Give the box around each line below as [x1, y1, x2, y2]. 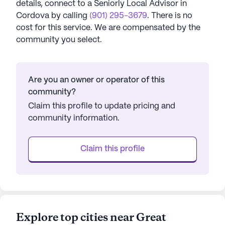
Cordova [16, 12, 49, 20]
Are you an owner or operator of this [28, 76, 165, 84]
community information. [28, 115, 120, 122]
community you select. [16, 36, 102, 44]
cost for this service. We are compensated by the [16, 24, 200, 32]
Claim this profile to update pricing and [28, 102, 175, 110]
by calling [49, 12, 89, 20]
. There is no [147, 12, 192, 20]
